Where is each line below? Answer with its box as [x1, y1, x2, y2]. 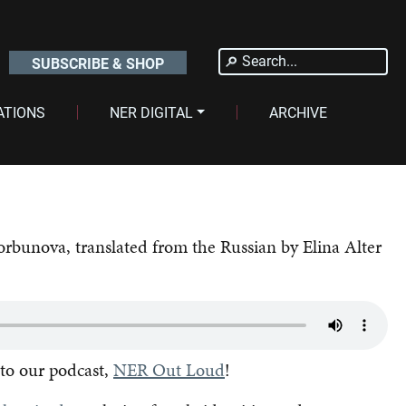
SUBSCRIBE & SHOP [31, 53, 164, 72]
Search [240, 49, 281, 70]
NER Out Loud [113, 357, 225, 382]
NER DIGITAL [109, 102, 193, 121]
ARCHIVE [269, 102, 328, 121]
